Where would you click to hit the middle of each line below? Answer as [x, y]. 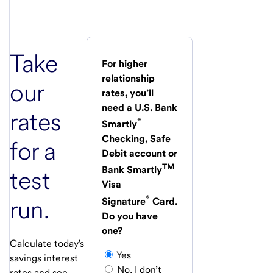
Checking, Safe [136, 139]
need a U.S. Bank [140, 107]
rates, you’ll [128, 93]
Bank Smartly [132, 170]
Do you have [130, 216]
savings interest [44, 258]
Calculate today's [47, 243]
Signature [124, 201]
